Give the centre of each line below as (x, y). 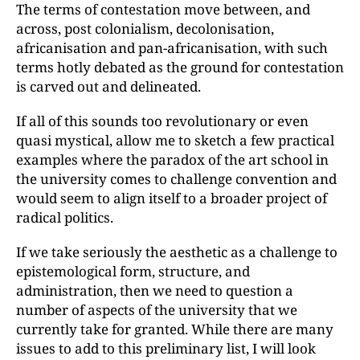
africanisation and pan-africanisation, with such (172, 48)
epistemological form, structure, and (133, 271)
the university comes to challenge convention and (176, 179)
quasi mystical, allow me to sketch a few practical (175, 140)
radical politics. (65, 217)
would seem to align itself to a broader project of (172, 198)
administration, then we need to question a (155, 290)
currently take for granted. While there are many (175, 329)
